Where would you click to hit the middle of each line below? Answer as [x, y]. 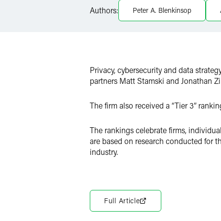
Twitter [123, 15]
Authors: [104, 10]
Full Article [122, 201]
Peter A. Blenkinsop [162, 10]
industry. [104, 152]
